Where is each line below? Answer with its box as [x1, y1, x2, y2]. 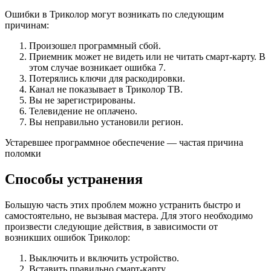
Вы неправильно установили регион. [29, 116, 183, 127]
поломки [5, 148, 41, 158]
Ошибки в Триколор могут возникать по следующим [5, 8, 224, 19]
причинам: [5, 19, 49, 30]
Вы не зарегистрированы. [29, 94, 135, 105]
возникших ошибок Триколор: [5, 232, 130, 243]
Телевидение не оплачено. [29, 105, 137, 116]
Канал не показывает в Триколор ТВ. [29, 83, 183, 94]
